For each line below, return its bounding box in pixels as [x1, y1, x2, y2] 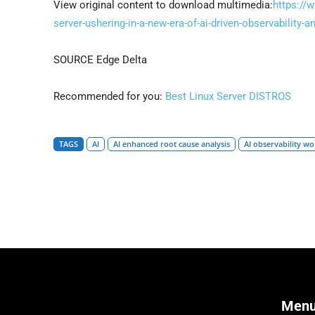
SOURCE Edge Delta [53, 53, 147, 66]
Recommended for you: [53, 89, 165, 103]
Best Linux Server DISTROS [165, 89, 291, 103]
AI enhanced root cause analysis [113, 138, 230, 149]
